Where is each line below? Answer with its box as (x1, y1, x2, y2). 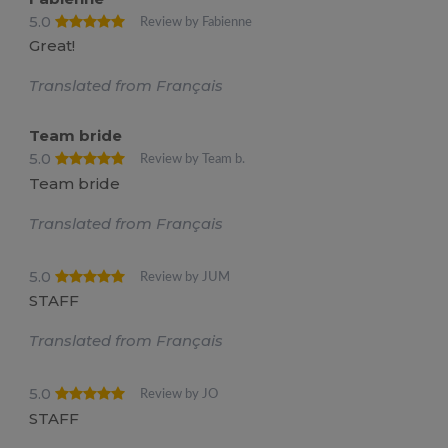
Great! (29, 36, 76, 56)
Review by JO (140, 388, 219, 401)
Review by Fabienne (140, 15, 253, 28)
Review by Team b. (140, 153, 246, 166)
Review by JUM (140, 270, 231, 283)
